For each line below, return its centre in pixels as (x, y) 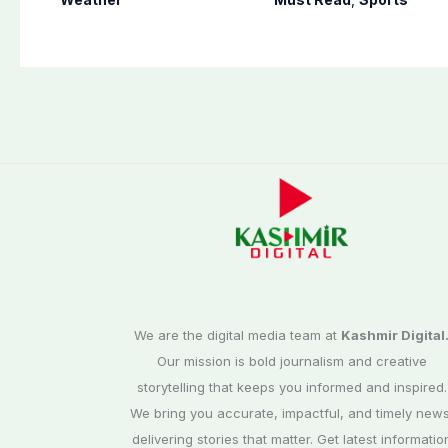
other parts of (125, 21)
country (96, 47)
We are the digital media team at (238, 335)
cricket (306, 21)
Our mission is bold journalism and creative (291, 361)
